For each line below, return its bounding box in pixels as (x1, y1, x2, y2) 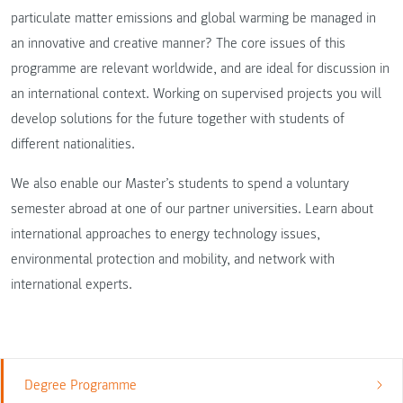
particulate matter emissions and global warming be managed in (11, 9, 376, 28)
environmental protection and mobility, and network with (11, 250, 335, 269)
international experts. (11, 275, 132, 294)
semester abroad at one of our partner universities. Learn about (11, 200, 373, 219)
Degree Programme (23, 376, 137, 395)
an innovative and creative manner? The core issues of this (11, 34, 345, 53)
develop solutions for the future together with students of (11, 110, 345, 129)
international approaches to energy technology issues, (11, 225, 320, 244)
